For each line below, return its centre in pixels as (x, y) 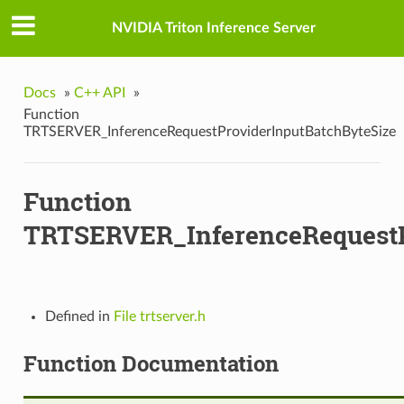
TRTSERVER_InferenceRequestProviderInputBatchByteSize (209, 131)
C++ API (99, 92)
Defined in (79, 317)
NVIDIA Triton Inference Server (214, 28)
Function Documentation (151, 364)
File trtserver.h (159, 317)
